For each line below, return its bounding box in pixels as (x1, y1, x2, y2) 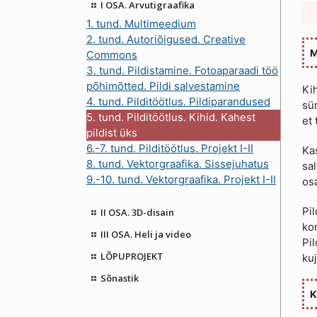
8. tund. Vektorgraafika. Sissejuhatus (86, 156, 269, 171)
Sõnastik (100, 272, 139, 285)
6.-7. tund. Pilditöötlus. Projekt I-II (86, 141, 253, 155)
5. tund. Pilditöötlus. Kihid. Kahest (86, 110, 255, 124)
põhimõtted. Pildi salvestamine (86, 79, 240, 93)
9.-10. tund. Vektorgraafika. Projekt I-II (86, 172, 276, 186)
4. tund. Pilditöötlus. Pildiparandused (86, 94, 270, 108)
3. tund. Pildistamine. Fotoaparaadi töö (86, 63, 278, 77)
